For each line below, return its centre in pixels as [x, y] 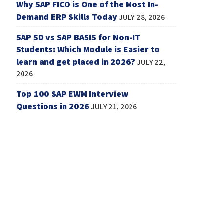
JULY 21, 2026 [114, 106]
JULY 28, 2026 [142, 17]
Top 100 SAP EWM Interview [72, 93]
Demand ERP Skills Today [67, 16]
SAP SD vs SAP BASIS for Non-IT [78, 37]
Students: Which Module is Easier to [88, 49]
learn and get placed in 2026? [76, 61]
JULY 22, [151, 62]
